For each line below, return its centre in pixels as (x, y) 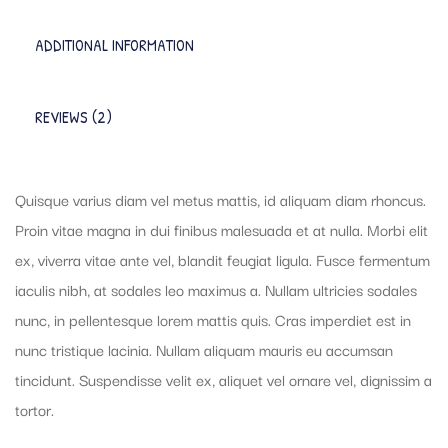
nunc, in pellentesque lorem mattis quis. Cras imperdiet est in (213, 319)
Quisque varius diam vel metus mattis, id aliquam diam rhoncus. (220, 199)
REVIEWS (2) (73, 117)
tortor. (34, 409)
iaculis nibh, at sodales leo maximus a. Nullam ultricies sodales (216, 289)
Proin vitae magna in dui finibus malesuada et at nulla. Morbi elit (221, 229)
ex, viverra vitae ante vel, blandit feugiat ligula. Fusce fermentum (222, 259)
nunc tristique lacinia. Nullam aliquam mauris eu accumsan (204, 349)
